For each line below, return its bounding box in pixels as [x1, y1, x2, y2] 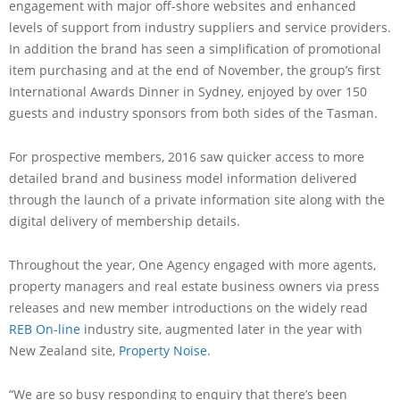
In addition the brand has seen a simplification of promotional [9, 39, 381, 57]
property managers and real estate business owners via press [9, 277, 379, 295]
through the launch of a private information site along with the [9, 190, 385, 208]
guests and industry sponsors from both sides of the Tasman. [9, 104, 378, 121]
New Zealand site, [9, 341, 119, 359]
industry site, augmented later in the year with [84, 320, 362, 337]
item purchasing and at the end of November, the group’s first [9, 61, 380, 79]
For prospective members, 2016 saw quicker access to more [9, 147, 364, 165]
